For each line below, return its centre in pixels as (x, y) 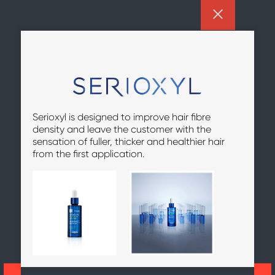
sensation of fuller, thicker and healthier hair (128, 142)
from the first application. (88, 154)
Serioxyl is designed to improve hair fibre (121, 117)
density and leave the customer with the (122, 130)
